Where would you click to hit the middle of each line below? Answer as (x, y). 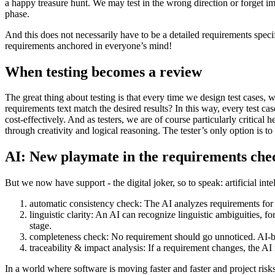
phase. (17, 14)
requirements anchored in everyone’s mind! (88, 45)
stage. (41, 226)
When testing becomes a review (103, 72)
